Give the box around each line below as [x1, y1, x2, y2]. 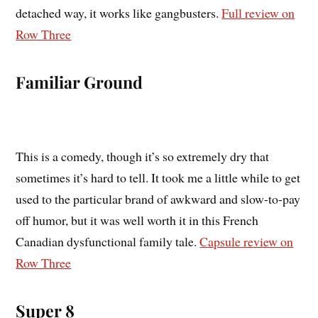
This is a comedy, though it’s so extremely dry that [16, 147, 270, 165]
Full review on [221, 4, 295, 21]
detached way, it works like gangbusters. [16, 4, 222, 21]
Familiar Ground [16, 70, 143, 93]
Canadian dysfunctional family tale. [16, 232, 200, 250]
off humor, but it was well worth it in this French [16, 211, 259, 229]
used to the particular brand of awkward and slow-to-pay [16, 190, 301, 207]
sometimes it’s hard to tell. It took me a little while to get [16, 168, 301, 186]
